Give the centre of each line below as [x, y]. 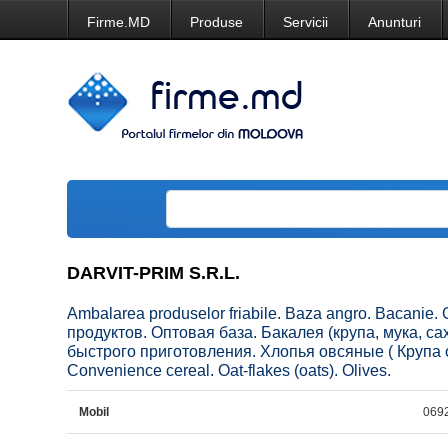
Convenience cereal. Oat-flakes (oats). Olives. [229, 370]
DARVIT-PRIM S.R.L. [154, 273]
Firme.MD [119, 22]
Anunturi [395, 22]
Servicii [306, 22]
